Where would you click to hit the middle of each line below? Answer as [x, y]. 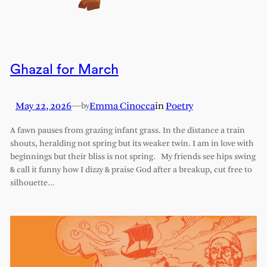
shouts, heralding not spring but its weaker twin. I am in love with [132, 144]
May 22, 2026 [43, 106]
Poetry [179, 106]
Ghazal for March [64, 69]
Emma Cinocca [122, 106]
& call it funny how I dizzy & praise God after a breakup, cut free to [131, 170]
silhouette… [32, 183]
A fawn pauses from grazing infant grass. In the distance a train [127, 131]
